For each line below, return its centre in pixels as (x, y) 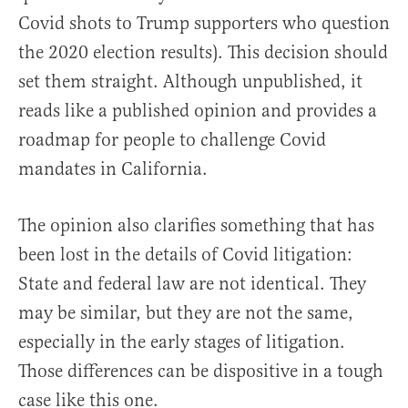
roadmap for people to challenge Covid (172, 140)
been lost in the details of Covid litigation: (185, 255)
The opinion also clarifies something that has (196, 226)
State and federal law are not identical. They (192, 284)
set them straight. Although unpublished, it (190, 82)
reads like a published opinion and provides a (198, 111)
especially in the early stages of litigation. (182, 342)
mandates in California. (113, 169)
